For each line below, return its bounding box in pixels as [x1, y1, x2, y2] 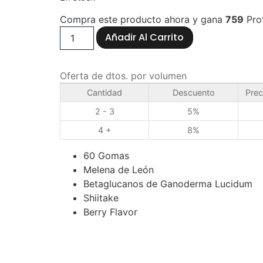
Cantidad [87, 87, 122, 98]
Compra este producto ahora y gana [60, 14, 225, 26]
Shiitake [83, 192, 119, 204]
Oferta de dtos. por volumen [60, 70, 187, 82]
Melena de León [83, 164, 154, 176]
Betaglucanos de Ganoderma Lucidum [83, 178, 252, 190]
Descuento [172, 87, 215, 98]
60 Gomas [83, 150, 129, 162]
